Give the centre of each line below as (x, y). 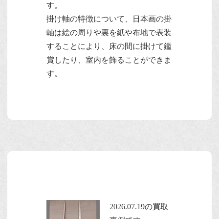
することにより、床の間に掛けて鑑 (109, 46)
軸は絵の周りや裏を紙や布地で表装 (109, 32)
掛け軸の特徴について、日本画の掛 (109, 19)
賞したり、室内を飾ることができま (109, 60)
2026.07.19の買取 (139, 206)
